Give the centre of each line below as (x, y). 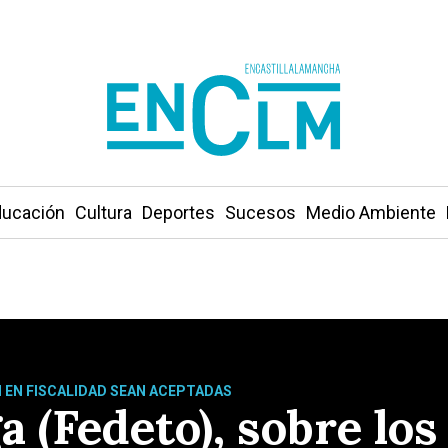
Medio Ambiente (370, 212)
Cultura (103, 212)
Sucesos (260, 212)
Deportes (178, 212)
